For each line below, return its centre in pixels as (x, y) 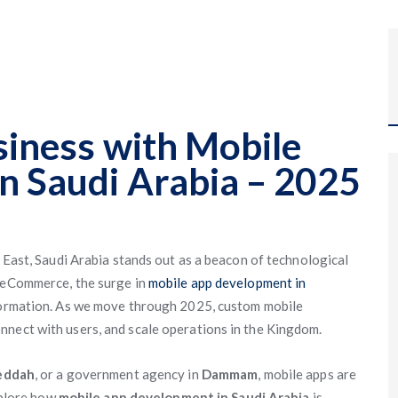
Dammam (230, 374)
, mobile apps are (307, 374)
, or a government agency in (118, 374)
